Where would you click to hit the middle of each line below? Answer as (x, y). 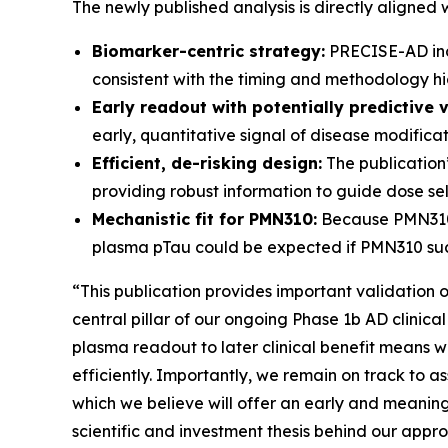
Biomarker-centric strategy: (208, 51)
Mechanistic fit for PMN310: (204, 219)
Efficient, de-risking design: (207, 163)
